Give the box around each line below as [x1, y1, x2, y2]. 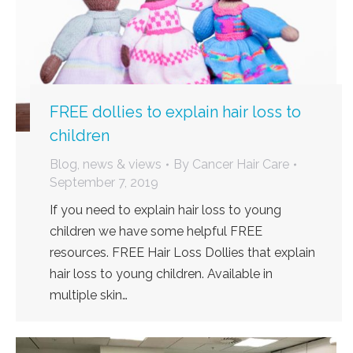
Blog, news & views [50, 157, 162, 173]
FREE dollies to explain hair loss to [50, 102, 301, 122]
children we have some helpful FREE [50, 224, 262, 240]
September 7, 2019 [50, 175, 158, 191]
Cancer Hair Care [192, 157, 289, 173]
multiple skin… [50, 288, 128, 303]
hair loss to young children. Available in [50, 266, 273, 282]
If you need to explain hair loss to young [50, 203, 281, 218]
